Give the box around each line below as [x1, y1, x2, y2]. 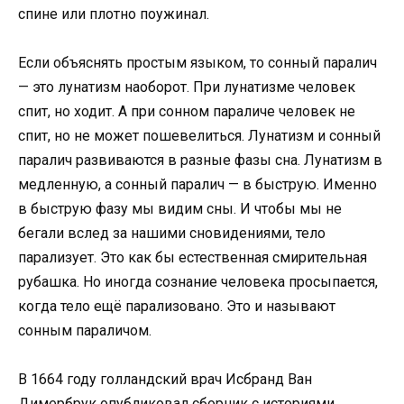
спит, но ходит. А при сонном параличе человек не [18, 102, 355, 120]
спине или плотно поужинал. [18, 5, 209, 23]
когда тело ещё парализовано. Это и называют [18, 297, 335, 315]
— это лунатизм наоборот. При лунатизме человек [18, 78, 355, 96]
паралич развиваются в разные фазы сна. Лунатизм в [18, 151, 382, 169]
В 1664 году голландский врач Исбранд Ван [18, 371, 312, 389]
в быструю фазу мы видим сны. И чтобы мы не [18, 199, 342, 217]
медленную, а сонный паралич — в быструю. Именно [18, 175, 377, 193]
